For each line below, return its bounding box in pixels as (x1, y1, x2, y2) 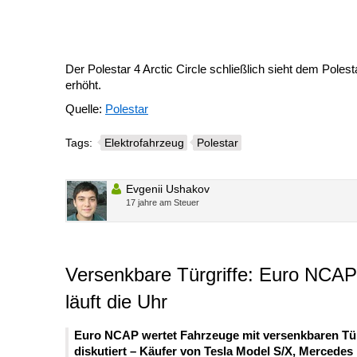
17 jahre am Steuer (126, 198, 199, 208)
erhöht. (65, 78, 101, 92)
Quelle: (65, 102, 105, 116)
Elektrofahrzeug (104, 136, 184, 150)
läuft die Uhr (65, 291, 167, 313)
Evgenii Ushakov (126, 182, 210, 196)
